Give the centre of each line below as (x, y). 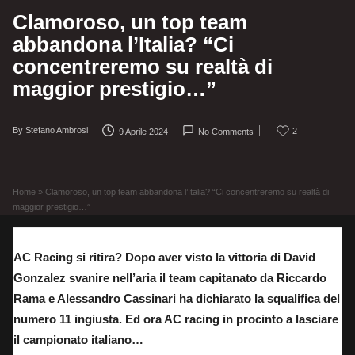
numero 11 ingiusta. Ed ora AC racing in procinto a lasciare (176, 319)
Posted (26, 134)
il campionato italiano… (78, 339)
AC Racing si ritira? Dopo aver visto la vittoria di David (164, 257)
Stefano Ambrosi (57, 130)
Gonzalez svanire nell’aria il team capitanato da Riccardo (170, 277)
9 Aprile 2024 (143, 131)
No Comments (226, 131)
